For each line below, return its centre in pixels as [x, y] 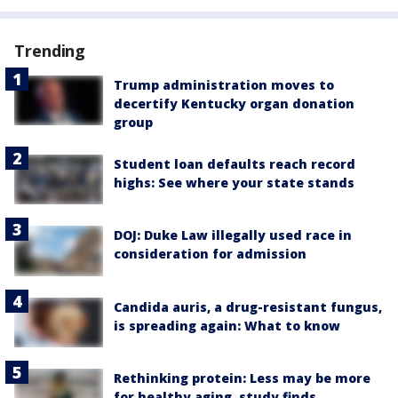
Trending [50, 51]
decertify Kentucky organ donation [234, 103]
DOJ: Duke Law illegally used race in [233, 235]
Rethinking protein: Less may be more [242, 378]
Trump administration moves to [224, 85]
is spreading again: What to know [227, 325]
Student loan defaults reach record [235, 164]
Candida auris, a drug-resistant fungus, [248, 306]
